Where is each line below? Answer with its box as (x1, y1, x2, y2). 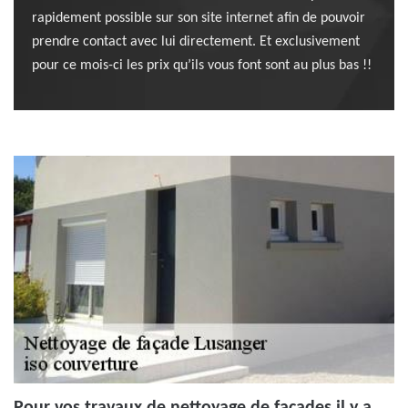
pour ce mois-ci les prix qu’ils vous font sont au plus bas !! (32, 58, 372, 73)
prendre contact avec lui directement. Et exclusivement (32, 35, 360, 49)
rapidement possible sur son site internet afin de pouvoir (32, 11, 365, 25)
